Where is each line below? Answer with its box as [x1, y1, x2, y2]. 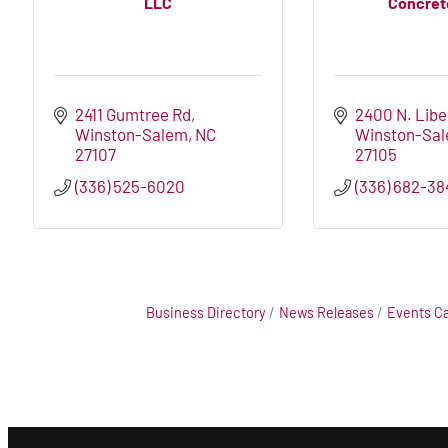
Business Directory [146, 304, 266, 322]
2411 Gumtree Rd [75, 104, 192, 125]
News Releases [279, 304, 374, 322]
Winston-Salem [75, 124, 189, 145]
